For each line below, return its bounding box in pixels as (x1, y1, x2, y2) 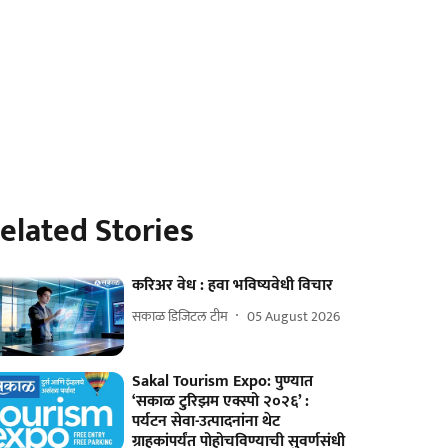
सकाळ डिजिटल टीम (132, 304, 229, 328)
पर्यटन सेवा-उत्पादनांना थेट (132, 408, 281, 436)
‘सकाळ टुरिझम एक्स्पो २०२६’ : (132, 388, 310, 416)
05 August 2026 (247, 304, 341, 328)
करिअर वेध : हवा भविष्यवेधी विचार (132, 272, 334, 299)
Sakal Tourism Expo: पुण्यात (132, 368, 314, 396)
